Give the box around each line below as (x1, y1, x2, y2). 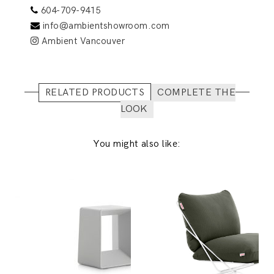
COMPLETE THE (157, 87, 236, 99)
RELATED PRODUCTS (45, 87, 145, 99)
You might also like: (93, 138, 181, 150)
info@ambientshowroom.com (42, 20, 170, 32)
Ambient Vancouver (39, 35, 125, 47)
